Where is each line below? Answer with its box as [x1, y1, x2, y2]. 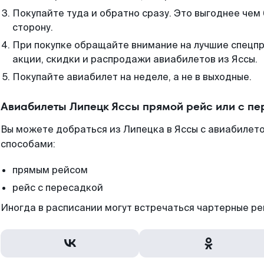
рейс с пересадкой [12, 181, 103, 194]
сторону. [12, 21, 53, 34]
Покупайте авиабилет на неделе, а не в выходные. [12, 71, 252, 83]
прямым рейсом [12, 164, 88, 176]
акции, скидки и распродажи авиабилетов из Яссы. [12, 53, 258, 65]
